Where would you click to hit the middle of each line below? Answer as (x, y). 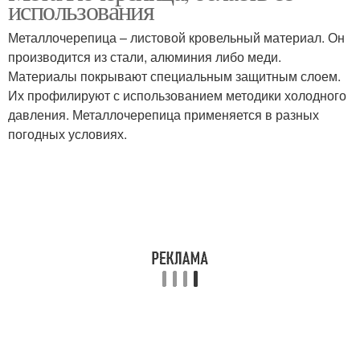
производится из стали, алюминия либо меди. (145, 57)
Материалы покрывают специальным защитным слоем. (174, 76)
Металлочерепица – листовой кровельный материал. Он (176, 37)
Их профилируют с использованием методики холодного (177, 95)
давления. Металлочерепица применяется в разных (164, 115)
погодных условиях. (67, 134)
